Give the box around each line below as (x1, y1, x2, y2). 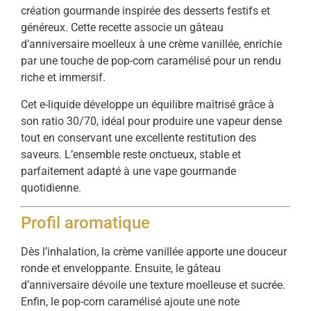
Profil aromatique (21, 213, 150, 233)
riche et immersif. (21, 71, 106, 85)
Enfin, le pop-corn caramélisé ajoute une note (21, 295, 239, 309)
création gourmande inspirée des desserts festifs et (21, 4, 270, 18)
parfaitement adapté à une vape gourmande (21, 164, 236, 178)
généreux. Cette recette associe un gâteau (21, 21, 224, 35)
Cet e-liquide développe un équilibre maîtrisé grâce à (21, 97, 274, 111)
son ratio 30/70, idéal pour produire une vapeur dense (21, 114, 282, 128)
